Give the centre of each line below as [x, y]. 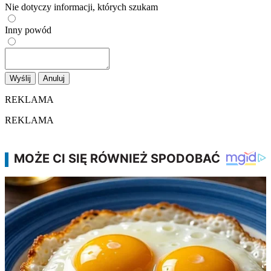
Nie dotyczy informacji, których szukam [81, 7]
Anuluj [54, 78]
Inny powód [28, 30]
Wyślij [20, 78]
